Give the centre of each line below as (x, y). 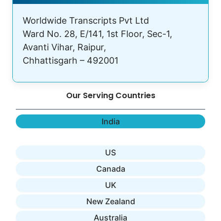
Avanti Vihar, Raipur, (64, 47)
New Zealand (110, 201)
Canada (110, 168)
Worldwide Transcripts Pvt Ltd (86, 20)
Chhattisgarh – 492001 (71, 60)
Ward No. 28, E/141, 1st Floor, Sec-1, (97, 34)
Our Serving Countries (110, 95)
